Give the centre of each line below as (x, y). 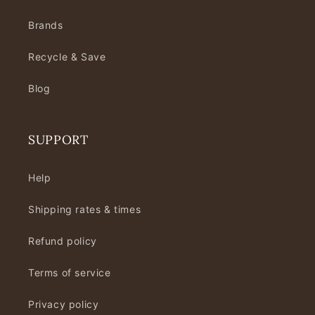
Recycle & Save (67, 57)
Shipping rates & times (85, 209)
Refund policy (63, 241)
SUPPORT (58, 140)
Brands (46, 25)
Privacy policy (64, 304)
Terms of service (70, 272)
